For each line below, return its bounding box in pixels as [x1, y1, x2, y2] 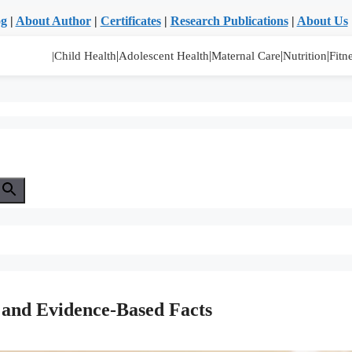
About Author [15, 14, 91, 27]
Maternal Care [211, 49, 280, 62]
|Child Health [52, 49, 116, 62]
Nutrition [283, 49, 327, 62]
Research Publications [170, 14, 288, 27]
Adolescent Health [119, 49, 209, 62]
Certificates [100, 14, 161, 27]
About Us [296, 14, 348, 27]
